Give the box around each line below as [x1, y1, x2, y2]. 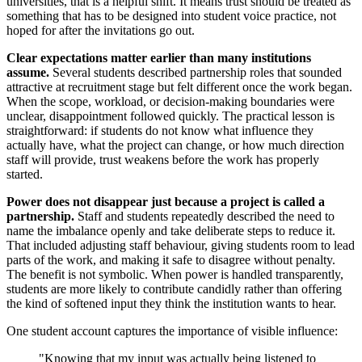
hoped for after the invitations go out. [6, 23, 195, 38]
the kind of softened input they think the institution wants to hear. [6, 297, 336, 311]
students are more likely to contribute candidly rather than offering [6, 282, 342, 297]
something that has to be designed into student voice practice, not [6, 9, 336, 23]
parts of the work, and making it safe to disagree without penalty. [6, 253, 335, 267]
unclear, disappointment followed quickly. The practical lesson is [6, 109, 335, 124]
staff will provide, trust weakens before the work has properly [6, 153, 319, 167]
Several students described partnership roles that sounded [49, 65, 342, 80]
